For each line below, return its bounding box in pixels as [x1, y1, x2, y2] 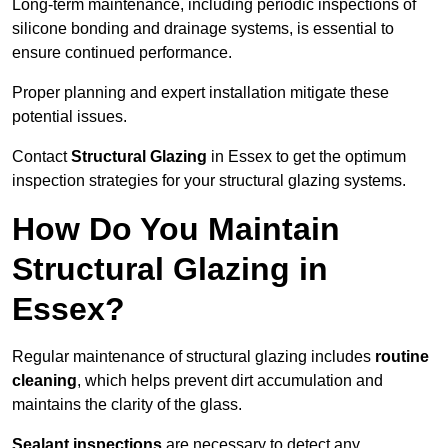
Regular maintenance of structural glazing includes [12, 348, 375, 366]
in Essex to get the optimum [211, 148, 406, 166]
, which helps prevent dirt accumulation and [77, 372, 383, 390]
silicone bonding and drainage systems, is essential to [12, 20, 394, 38]
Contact [12, 148, 71, 166]
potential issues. [12, 108, 127, 126]
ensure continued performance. [12, 44, 232, 62]
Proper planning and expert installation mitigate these [12, 84, 389, 102]
